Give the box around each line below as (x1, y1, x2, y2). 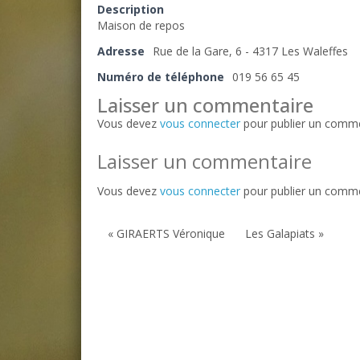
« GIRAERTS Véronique (108, 226, 225, 241)
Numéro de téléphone (97, 69, 224, 84)
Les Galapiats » (245, 226, 324, 241)
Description (97, 2, 164, 17)
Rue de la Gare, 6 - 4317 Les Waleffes (153, 43, 348, 59)
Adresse (97, 43, 145, 59)
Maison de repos (97, 18, 185, 33)
